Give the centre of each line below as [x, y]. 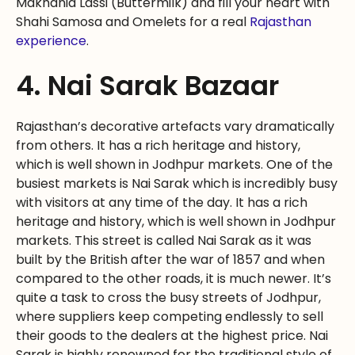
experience [51, 41]
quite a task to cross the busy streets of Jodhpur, [168, 298]
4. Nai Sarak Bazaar [147, 86]
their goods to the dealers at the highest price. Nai [172, 336]
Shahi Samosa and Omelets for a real [133, 22]
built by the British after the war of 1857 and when [170, 260]
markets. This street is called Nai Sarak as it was [164, 241]
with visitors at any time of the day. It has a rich [162, 203]
